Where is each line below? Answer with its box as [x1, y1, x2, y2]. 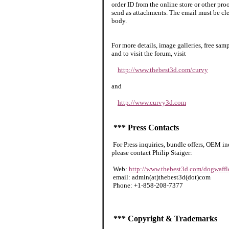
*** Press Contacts [111, 123, 179, 132]
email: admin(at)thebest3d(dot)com [111, 173, 211, 181]
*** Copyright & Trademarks [111, 214, 217, 223]
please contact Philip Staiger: [111, 149, 192, 156]
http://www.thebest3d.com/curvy [118, 66, 208, 74]
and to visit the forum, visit [111, 50, 186, 57]
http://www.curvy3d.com [118, 99, 186, 106]
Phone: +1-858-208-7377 [111, 181, 183, 189]
